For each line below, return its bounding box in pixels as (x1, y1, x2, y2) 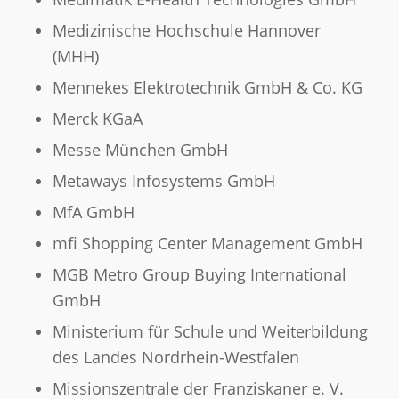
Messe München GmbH (52, 139, 228, 161)
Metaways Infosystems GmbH (52, 170, 275, 192)
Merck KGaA (52, 108, 142, 130)
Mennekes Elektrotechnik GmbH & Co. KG (52, 77, 362, 99)
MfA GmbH (52, 201, 134, 224)
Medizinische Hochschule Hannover (52, 20, 321, 42)
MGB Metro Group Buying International (52, 264, 346, 286)
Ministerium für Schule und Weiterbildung (52, 321, 368, 343)
